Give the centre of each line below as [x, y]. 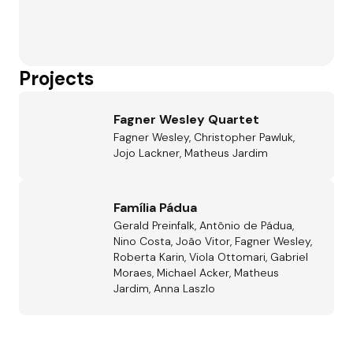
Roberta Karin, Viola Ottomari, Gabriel [211, 257]
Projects [56, 78]
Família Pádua [155, 208]
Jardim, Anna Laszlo [164, 288]
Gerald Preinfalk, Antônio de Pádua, [204, 225]
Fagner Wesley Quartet [186, 119]
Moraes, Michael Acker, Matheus [196, 273]
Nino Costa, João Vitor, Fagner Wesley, [213, 241]
